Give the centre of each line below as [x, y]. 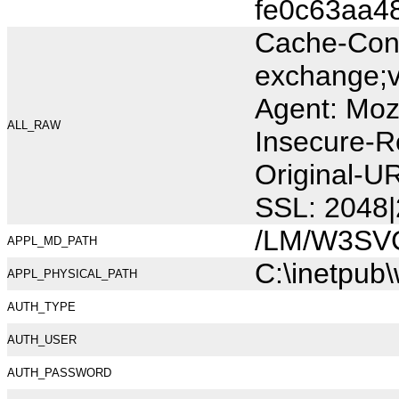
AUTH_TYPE [41, 307]
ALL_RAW [34, 125]
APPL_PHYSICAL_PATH [72, 274]
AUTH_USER [42, 340]
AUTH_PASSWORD [59, 373]
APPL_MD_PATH [52, 241]
